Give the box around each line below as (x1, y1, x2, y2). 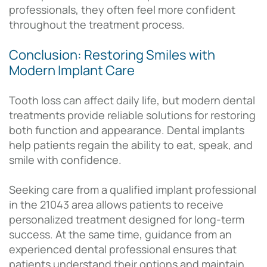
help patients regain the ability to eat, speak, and (9, 138, 253, 153)
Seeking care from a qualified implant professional (9, 182, 256, 197)
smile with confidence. (9, 153, 122, 167)
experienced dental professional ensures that (9, 242, 237, 257)
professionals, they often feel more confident (9, 2, 235, 17)
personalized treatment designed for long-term (9, 212, 244, 227)
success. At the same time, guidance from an (9, 227, 232, 242)
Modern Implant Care (9, 61, 135, 80)
